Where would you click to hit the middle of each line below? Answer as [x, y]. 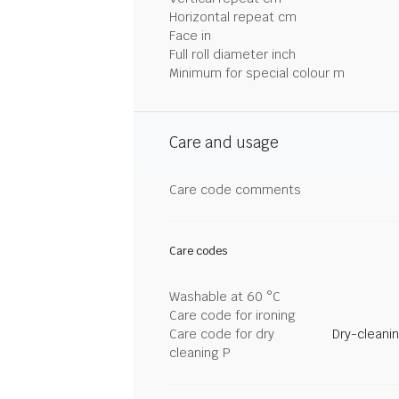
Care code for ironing [232, 315]
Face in [190, 35]
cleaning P [200, 352]
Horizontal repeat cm [233, 16]
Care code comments [235, 189]
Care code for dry [222, 334]
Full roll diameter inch [232, 54]
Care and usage [224, 142]
